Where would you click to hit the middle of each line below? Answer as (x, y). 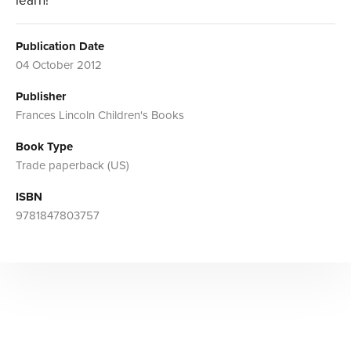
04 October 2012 (59, 65)
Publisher (41, 97)
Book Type (44, 147)
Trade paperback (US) (72, 166)
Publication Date (60, 47)
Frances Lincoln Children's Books (100, 116)
